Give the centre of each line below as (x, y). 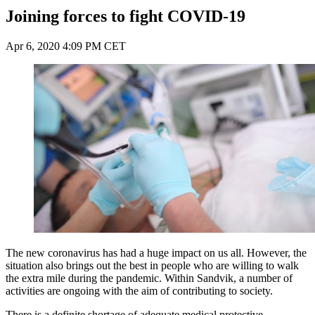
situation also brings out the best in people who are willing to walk (152, 266)
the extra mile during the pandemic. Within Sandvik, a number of (149, 278)
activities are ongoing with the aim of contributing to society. (139, 291)
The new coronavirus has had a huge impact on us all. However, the (156, 253)
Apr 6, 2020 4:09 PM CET (66, 46)
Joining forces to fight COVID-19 (126, 17)
